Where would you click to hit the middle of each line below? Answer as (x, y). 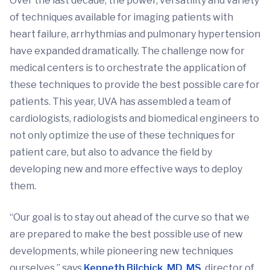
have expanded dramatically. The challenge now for (127, 51)
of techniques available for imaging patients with (121, 17)
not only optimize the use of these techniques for (122, 136)
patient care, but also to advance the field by (111, 152)
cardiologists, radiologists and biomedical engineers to (134, 119)
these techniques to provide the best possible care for (135, 85)
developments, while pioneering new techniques (121, 251)
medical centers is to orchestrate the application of (128, 68)
